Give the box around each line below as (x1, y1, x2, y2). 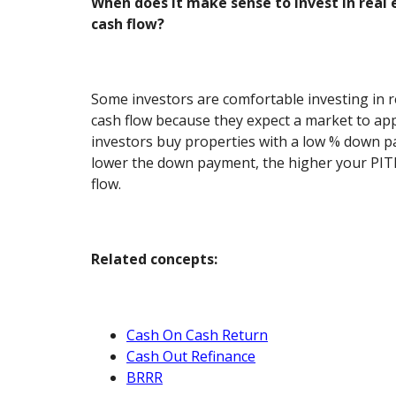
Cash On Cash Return (126, 324, 269, 345)
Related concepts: (91, 249, 218, 270)
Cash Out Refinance (126, 346, 256, 366)
